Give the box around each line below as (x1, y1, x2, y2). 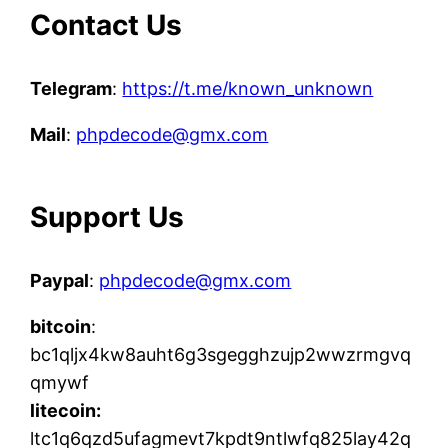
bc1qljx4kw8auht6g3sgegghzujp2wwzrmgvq (30, 343, 412, 365)
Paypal (30, 269, 90, 291)
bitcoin (30, 315, 92, 337)
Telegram (30, 77, 113, 99)
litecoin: (30, 399, 102, 421)
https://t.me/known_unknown (122, 77, 374, 99)
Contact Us (30, 7, 183, 42)
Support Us (30, 199, 185, 234)
